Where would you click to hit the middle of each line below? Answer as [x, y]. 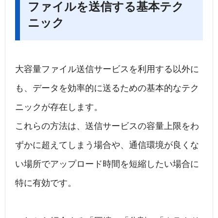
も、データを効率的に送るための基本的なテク [107, 88]
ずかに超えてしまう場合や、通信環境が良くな [107, 145]
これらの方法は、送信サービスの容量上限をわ [107, 126]
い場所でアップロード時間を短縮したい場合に [107, 164]
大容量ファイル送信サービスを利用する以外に [107, 69]
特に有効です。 [46, 183]
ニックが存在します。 [59, 107]
